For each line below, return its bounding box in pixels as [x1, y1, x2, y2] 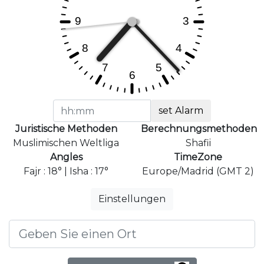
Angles [49, 151, 82, 163]
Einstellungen [98, 193, 166, 205]
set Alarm [159, 105, 204, 117]
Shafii [185, 137, 211, 149]
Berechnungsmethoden [141, 123, 257, 135]
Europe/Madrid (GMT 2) [142, 166, 254, 177]
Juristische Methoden [15, 123, 117, 135]
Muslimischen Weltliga [13, 137, 119, 149]
